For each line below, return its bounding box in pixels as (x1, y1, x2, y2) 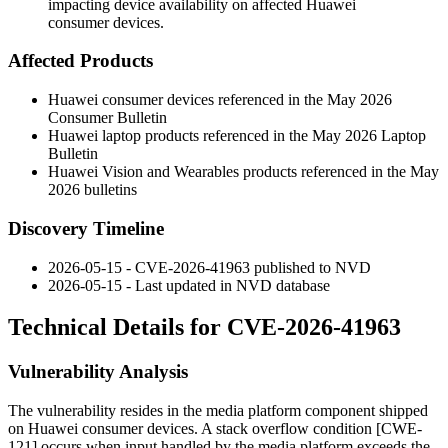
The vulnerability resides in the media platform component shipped (8, 402, 428, 420)
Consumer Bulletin (48, 109, 167, 127)
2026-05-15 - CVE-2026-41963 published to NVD (48, 258, 371, 276)
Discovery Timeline (8, 217, 164, 239)
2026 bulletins (48, 181, 137, 199)
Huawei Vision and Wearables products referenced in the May (48, 163, 439, 181)
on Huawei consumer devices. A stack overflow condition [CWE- (8, 420, 422, 438)
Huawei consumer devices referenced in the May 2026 (48, 91, 392, 109)
